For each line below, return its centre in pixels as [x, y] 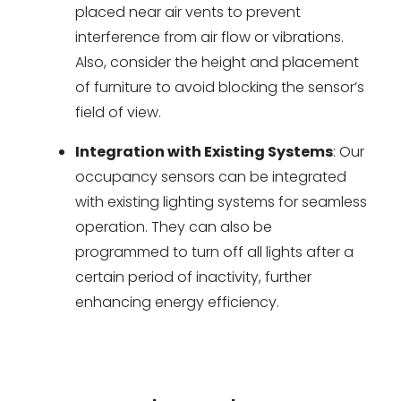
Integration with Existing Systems [204, 152]
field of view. [118, 112]
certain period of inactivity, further [193, 277]
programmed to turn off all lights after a [214, 252]
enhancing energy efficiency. [177, 302]
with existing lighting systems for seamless [221, 202]
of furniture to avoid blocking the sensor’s [220, 87]
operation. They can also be [174, 227]
